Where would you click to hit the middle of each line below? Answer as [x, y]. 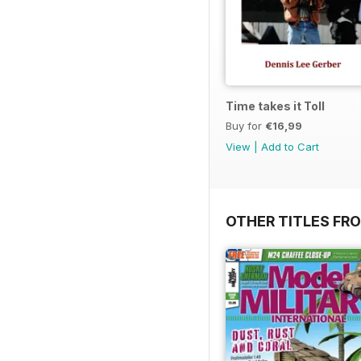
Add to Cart [290, 146]
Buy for [245, 125]
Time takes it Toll [275, 106]
